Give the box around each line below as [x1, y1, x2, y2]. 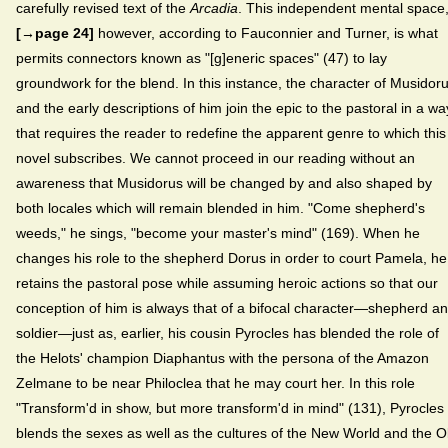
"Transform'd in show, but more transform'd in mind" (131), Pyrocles [16, 399, 444, 416]
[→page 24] [16, 24, 94, 41]
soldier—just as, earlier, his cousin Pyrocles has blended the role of [16, 324, 439, 341]
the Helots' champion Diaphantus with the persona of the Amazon [16, 349, 429, 366]
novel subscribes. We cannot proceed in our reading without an [16, 149, 415, 166]
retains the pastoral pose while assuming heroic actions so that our [16, 274, 438, 291]
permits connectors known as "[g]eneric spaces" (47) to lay [16, 49, 387, 66]
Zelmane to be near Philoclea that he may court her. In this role [16, 374, 415, 391]
